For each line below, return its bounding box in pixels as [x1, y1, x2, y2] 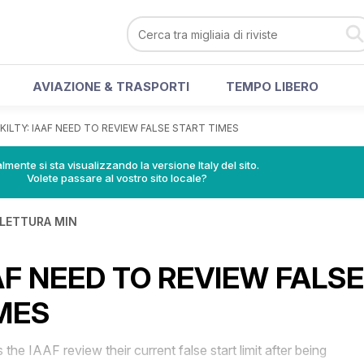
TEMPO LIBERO [226, 79, 318, 94]
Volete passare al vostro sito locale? [27, 171, 207, 184]
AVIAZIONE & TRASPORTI [32, 79, 189, 94]
